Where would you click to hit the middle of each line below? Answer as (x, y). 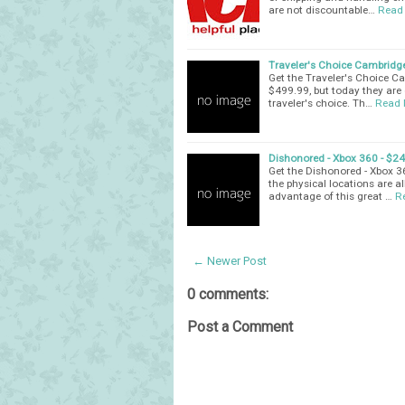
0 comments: (228, 294)
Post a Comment (240, 326)
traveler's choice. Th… (320, 103)
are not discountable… (322, 9)
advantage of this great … (330, 196)
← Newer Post (230, 260)
